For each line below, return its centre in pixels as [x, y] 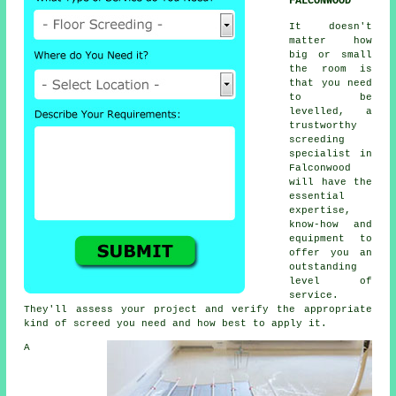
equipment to [331, 238]
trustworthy [324, 125]
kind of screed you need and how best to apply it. [176, 323]
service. [314, 295]
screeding [317, 139]
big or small [331, 54]
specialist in [331, 153]
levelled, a [331, 111]
